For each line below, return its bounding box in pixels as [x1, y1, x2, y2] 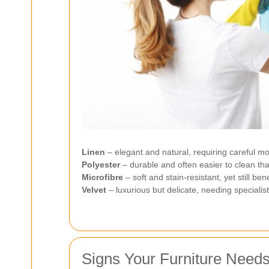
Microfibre [82, 172, 123, 182]
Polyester [82, 159, 120, 169]
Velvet [82, 184, 106, 195]
